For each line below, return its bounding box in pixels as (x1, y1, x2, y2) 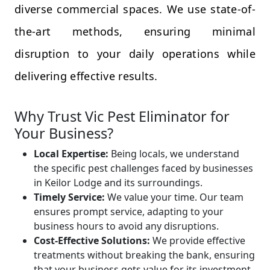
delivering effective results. (14, 68, 158, 83)
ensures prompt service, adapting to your (34, 204, 224, 218)
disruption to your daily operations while (14, 46, 256, 61)
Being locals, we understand (108, 146, 239, 160)
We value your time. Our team (105, 190, 243, 204)
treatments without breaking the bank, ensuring (34, 248, 255, 262)
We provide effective (150, 233, 245, 247)
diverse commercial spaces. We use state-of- (14, 1, 256, 16)
